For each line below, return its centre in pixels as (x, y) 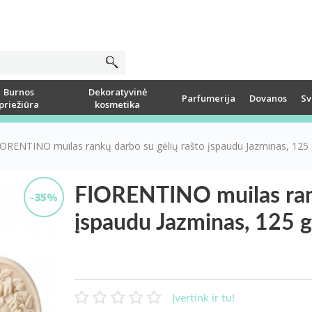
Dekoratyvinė (117, 92)
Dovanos (268, 98)
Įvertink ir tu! (203, 298)
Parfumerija (208, 98)
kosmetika (118, 104)
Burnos (19, 92)
